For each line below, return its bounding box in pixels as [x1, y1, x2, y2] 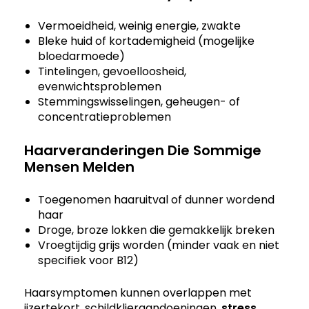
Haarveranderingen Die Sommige [24, 140, 261, 160]
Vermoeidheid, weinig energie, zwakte [38, 17, 241, 34]
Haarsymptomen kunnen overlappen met [24, 284, 252, 301]
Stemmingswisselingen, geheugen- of [38, 93, 240, 110]
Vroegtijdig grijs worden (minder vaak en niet [38, 237, 279, 253]
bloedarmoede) [38, 48, 125, 64]
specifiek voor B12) [38, 252, 139, 268]
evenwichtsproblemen [38, 78, 161, 94]
